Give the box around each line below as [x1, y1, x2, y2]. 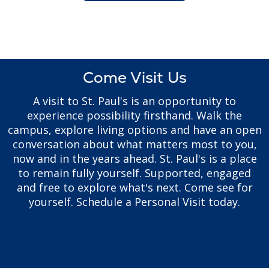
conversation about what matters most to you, [12, 137, 257, 152]
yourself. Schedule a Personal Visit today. [29, 195, 240, 210]
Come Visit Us [82, 67, 187, 88]
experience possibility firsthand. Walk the [27, 108, 242, 123]
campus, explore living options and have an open [7, 122, 262, 138]
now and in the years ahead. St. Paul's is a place [12, 151, 257, 166]
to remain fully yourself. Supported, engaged [18, 166, 251, 181]
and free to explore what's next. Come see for [16, 180, 253, 195]
